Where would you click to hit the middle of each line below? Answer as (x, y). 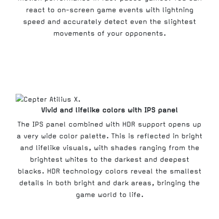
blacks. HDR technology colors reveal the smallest (109, 172)
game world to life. (109, 195)
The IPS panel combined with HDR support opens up (109, 125)
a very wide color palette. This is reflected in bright (109, 136)
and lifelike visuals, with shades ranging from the (109, 148)
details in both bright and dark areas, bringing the (109, 183)
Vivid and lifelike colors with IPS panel (109, 110)
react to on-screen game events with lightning (109, 10)
